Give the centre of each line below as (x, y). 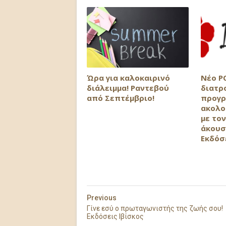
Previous (102, 198)
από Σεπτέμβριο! (121, 98)
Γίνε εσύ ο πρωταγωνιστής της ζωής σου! (155, 208)
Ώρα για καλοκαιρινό (128, 77)
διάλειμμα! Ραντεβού (128, 88)
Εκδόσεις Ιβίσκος (115, 216)
